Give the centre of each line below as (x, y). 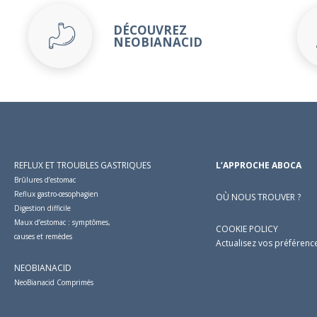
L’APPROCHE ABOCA (259, 165)
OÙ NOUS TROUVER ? (258, 197)
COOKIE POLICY (247, 229)
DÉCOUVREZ (150, 30)
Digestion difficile (42, 208)
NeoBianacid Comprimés (54, 282)
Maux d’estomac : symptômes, (62, 222)
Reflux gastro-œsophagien (56, 194)
